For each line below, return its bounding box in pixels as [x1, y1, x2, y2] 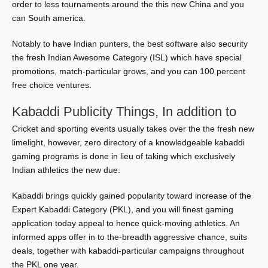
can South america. [12, 13, 86, 23]
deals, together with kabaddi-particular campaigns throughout [12, 246, 244, 255]
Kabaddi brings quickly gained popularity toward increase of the [12, 191, 251, 200]
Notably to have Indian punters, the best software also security [12, 39, 248, 48]
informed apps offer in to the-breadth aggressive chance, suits [12, 232, 247, 242]
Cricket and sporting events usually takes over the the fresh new [12, 124, 254, 133]
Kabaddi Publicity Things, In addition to [12, 104, 236, 119]
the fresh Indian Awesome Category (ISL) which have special [12, 53, 242, 62]
